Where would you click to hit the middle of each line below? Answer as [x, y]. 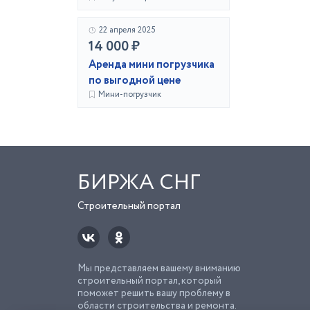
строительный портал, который [149, 281]
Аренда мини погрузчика [152, 65]
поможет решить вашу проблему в [154, 293]
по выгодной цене [135, 81]
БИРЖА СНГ [139, 183]
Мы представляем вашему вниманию [159, 268]
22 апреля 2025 [127, 30]
